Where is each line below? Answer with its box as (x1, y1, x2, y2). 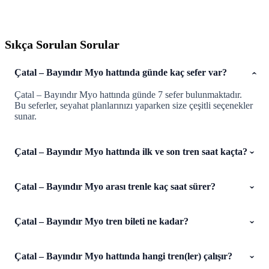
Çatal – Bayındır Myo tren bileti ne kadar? (14, 216, 189, 227)
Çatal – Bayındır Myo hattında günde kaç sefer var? (14, 67, 227, 78)
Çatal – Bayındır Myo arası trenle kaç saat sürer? (14, 181, 216, 192)
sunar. (14, 110, 37, 121)
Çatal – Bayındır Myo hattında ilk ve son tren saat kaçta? (14, 147, 247, 157)
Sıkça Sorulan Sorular (5, 37, 119, 51)
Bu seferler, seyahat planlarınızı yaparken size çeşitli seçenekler (14, 100, 253, 110)
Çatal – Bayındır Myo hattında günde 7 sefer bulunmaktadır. (14, 89, 242, 100)
